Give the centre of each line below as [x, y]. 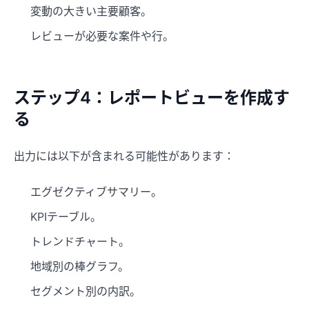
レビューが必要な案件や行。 [102, 36]
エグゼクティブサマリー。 [96, 192]
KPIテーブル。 [66, 217]
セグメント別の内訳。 [86, 291]
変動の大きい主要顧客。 [91, 11]
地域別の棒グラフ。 [80, 267]
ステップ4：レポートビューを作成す [152, 98]
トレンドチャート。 [80, 242]
